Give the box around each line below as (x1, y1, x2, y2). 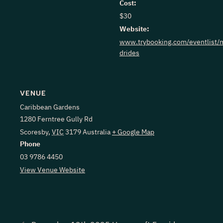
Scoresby (20, 127, 48, 137)
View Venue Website (20, 165, 85, 175)
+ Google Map (112, 127, 154, 137)
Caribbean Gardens (20, 103, 80, 112)
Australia (83, 127, 111, 137)
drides (119, 48, 139, 57)
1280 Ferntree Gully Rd (20, 114, 93, 124)
